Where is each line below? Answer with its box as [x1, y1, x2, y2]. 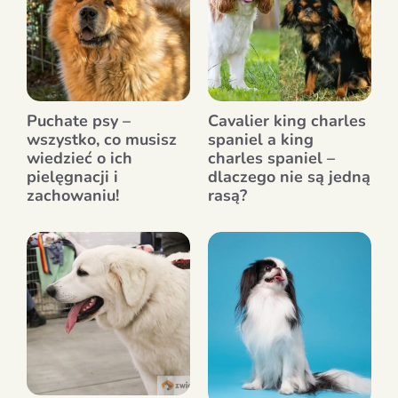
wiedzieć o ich [27, 147, 132, 169]
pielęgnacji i [27, 165, 118, 187]
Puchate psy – [27, 109, 131, 131]
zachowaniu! [27, 184, 119, 206]
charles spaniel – [208, 147, 335, 169]
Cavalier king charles [208, 109, 366, 131]
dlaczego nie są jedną [208, 165, 370, 187]
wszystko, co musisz [27, 128, 177, 150]
